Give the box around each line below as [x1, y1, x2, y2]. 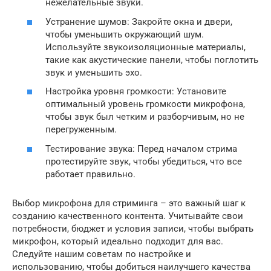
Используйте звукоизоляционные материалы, [45, 41, 246, 53]
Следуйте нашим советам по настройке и [12, 248, 191, 260]
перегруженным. [45, 124, 117, 135]
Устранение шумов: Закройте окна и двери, [45, 16, 232, 27]
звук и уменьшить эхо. [45, 67, 142, 78]
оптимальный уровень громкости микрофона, [45, 99, 245, 110]
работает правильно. [45, 168, 135, 180]
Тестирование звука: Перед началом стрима [45, 143, 237, 154]
